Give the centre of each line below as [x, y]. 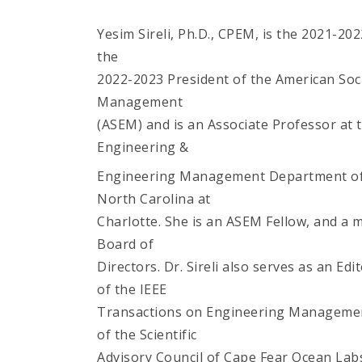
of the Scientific [147, 335]
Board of [125, 244]
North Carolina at [154, 199]
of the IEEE [132, 289]
